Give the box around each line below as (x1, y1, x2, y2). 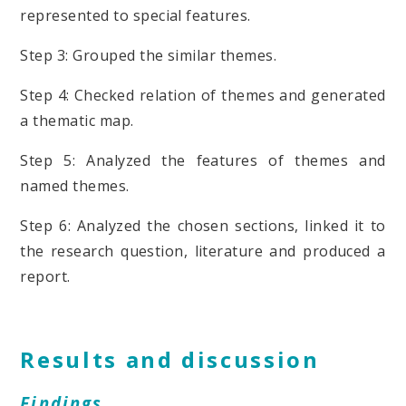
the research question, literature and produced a (20, 240, 386, 261)
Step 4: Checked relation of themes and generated (20, 84, 386, 105)
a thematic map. (20, 110, 134, 130)
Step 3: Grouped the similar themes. (20, 44, 277, 65)
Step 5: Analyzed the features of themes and (20, 150, 386, 170)
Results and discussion (20, 343, 320, 374)
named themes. (20, 175, 130, 196)
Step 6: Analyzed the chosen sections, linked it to (20, 215, 386, 236)
